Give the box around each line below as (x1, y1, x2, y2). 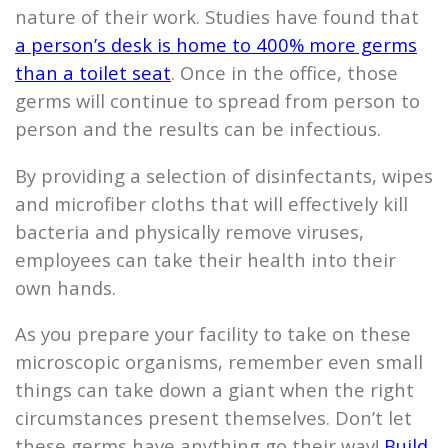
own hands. (15, 274, 116, 300)
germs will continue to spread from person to (15, 88, 420, 114)
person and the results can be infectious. (15, 116, 381, 142)
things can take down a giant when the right (15, 376, 414, 402)
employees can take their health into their (15, 246, 396, 272)
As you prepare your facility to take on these (15, 320, 411, 346)
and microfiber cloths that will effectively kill (15, 190, 408, 216)
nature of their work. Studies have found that (15, 4, 419, 30)
